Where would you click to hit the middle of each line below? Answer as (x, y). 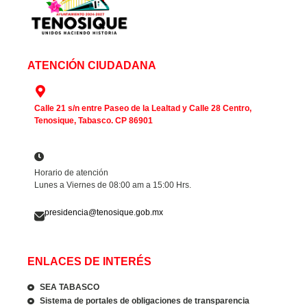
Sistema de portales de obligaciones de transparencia (144, 300)
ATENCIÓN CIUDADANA (92, 65)
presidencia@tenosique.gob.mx (104, 213)
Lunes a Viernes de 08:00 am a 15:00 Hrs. (114, 185)
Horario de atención (71, 173)
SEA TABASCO (69, 287)
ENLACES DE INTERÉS (89, 261)
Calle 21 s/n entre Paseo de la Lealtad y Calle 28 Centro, (143, 108)
